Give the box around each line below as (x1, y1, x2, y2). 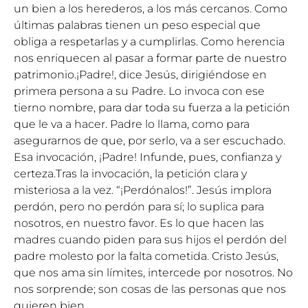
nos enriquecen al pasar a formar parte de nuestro (14, 52, 287, 65)
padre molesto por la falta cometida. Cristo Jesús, (14, 250, 278, 263)
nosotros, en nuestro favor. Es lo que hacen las (14, 217, 264, 230)
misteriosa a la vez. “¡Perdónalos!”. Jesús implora (14, 184, 272, 197)
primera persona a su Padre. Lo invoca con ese (14, 85, 265, 98)
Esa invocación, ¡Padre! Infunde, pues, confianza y (14, 151, 281, 164)
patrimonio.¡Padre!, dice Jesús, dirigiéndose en (14, 68, 267, 81)
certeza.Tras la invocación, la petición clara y (14, 167, 247, 180)
